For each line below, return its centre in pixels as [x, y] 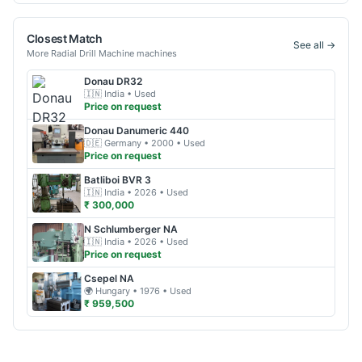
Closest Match [65, 38]
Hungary [113, 291]
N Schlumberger [122, 229]
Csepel [101, 278]
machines [156, 53]
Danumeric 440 [153, 130]
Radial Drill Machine [93, 53]
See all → [314, 45]
